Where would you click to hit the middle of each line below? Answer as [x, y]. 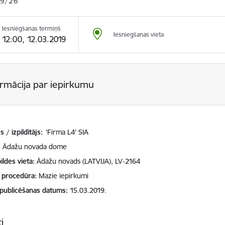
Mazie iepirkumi [64, 176]
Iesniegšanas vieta [139, 34]
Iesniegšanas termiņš [32, 28]
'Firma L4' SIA [67, 132]
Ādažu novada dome [35, 147]
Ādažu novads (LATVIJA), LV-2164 [89, 161]
